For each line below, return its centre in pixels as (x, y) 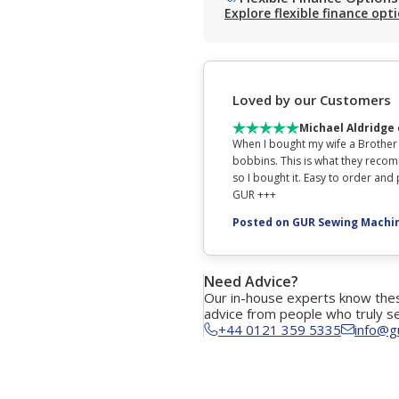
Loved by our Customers (312, 100)
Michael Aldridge (347, 127)
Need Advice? (251, 281)
